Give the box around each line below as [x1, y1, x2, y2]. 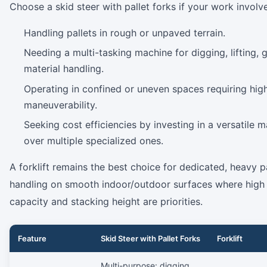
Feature [18, 234, 46, 244]
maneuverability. [24, 98, 97, 111]
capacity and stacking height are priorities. [10, 195, 203, 208]
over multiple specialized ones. [24, 135, 163, 147]
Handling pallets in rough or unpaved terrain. [24, 26, 225, 39]
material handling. [24, 63, 104, 75]
